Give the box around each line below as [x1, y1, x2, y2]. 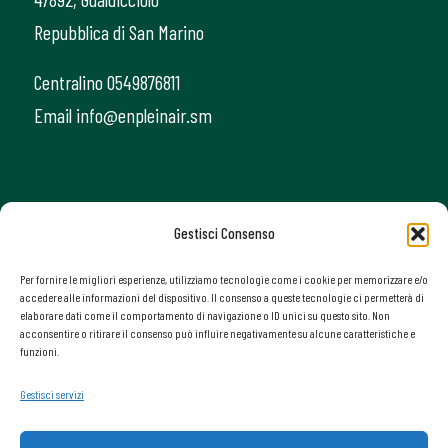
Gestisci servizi [20, 387, 84, 401]
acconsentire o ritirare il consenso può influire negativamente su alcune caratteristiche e [20, 326, 415, 340]
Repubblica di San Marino [33, 20, 204, 45]
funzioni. [20, 344, 59, 358]
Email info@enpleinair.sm [33, 103, 212, 128]
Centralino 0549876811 [33, 70, 180, 95]
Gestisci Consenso [173, 224, 275, 242]
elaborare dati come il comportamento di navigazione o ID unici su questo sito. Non [20, 308, 390, 322]
